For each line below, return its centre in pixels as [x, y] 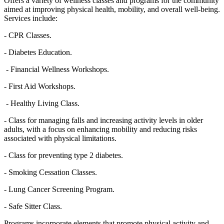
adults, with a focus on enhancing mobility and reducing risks [100, 129]
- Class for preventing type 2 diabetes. [63, 155]
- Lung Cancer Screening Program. [59, 189]
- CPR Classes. [28, 35]
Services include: [31, 18]
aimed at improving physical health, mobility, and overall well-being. [112, 9]
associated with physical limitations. [60, 138]
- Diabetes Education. [39, 52]
